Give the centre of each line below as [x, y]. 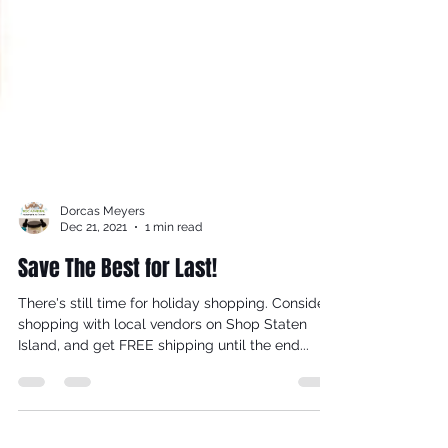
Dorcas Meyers [102, 242]
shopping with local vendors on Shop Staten [162, 355]
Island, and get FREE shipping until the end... [163, 376]
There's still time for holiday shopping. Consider [174, 334]
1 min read [173, 259]
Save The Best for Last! [117, 299]
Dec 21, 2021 [93, 259]
